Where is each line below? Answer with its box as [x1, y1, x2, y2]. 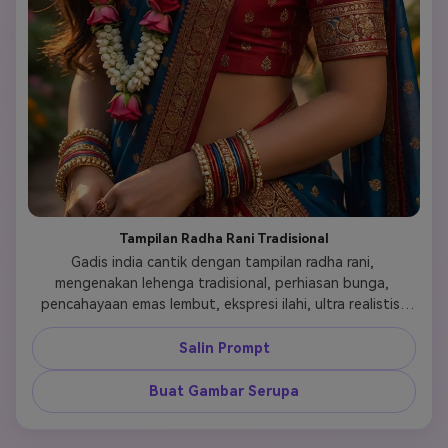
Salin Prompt [178, 340, 270, 357]
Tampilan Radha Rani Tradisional [119, 231, 329, 247]
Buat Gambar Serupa [149, 383, 299, 400]
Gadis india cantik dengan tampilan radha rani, [70, 254, 374, 271]
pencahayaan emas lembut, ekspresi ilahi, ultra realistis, [40, 296, 404, 313]
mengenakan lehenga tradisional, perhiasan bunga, [55, 275, 389, 292]
